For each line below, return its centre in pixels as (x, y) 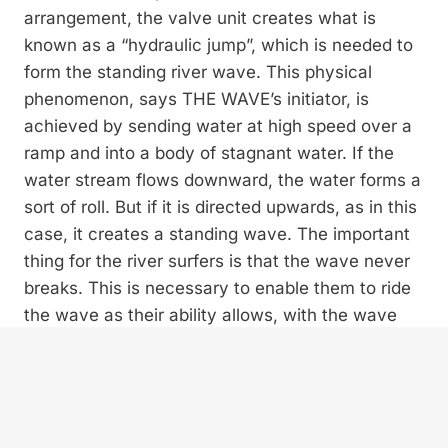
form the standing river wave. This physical (198, 72)
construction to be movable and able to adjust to (219, 369)
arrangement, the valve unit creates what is (200, 18)
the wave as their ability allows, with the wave (210, 315)
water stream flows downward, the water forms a (222, 180)
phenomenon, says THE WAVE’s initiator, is (196, 99)
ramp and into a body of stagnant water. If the (209, 153)
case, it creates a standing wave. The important (217, 234)
